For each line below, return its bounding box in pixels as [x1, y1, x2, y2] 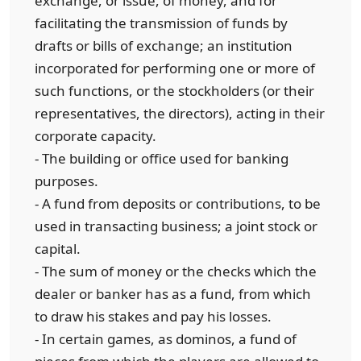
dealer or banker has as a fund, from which [35, 284, 311, 303]
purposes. [35, 172, 98, 190]
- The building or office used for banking [35, 149, 288, 168]
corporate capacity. [35, 127, 156, 145]
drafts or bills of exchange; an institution [35, 36, 293, 55]
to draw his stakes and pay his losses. [35, 307, 272, 326]
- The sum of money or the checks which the [35, 262, 317, 280]
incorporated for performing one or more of [35, 59, 315, 77]
